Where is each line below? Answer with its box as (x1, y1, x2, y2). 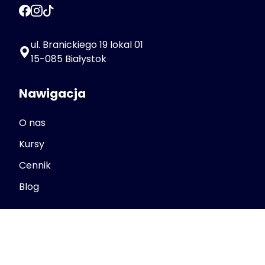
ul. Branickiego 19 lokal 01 (31, 38, 143, 52)
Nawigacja (19, 85, 86, 102)
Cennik (19, 159, 51, 173)
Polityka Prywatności (19, 244, 115, 258)
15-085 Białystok (31, 52, 106, 66)
